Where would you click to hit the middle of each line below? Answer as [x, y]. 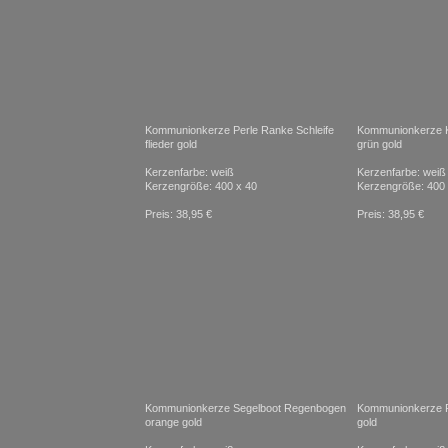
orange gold [173, 422]
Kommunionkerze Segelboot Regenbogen [245, 408]
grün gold [379, 144]
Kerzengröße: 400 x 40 [201, 186]
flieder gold [171, 144]
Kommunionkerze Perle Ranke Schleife [239, 130]
